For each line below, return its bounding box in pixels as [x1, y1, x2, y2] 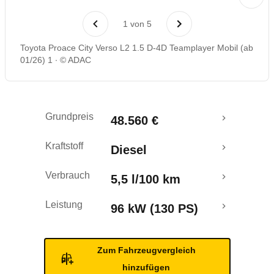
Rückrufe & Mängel [22, 2, 111, 13]
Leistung [45, 199, 83, 210]
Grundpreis [45, 111, 94, 122]
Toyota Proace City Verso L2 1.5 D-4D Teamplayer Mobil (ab [20, 43, 253, 53]
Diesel [111, 143, 147, 157]
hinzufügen [122, 262, 170, 272]
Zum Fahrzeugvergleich [97, 245, 196, 255]
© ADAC [60, 55, 91, 65]
